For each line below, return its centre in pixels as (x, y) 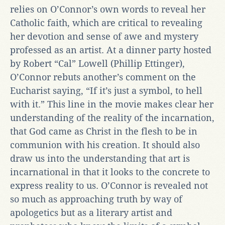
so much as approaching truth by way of (96, 199)
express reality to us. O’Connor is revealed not (109, 185)
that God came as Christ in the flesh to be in (104, 131)
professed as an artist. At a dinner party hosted (111, 50)
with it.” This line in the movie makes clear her (112, 104)
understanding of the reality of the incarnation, (112, 118)
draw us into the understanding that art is (100, 158)
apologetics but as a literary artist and (91, 212)
